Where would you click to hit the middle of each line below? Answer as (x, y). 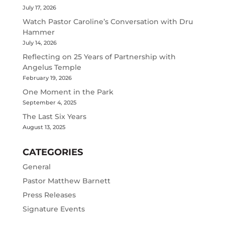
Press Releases (49, 195)
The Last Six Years (54, 117)
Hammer (38, 32)
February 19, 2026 (47, 78)
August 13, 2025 (44, 127)
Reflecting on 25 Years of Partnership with (99, 57)
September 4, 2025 (49, 102)
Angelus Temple (52, 67)
